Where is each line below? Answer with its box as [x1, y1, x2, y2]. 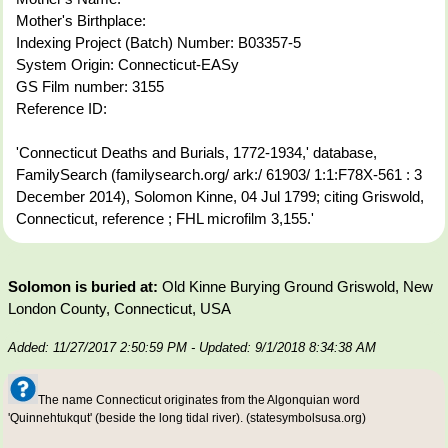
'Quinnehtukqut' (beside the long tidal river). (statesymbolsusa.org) [8, 410, 366, 425]
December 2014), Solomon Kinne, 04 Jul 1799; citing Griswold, [16, 187, 424, 205]
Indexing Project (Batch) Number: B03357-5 [16, 33, 301, 51]
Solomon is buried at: [8, 277, 162, 295]
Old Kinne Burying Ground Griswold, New [162, 277, 433, 295]
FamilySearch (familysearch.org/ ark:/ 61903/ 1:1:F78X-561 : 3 [16, 165, 422, 183]
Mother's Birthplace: [16, 11, 146, 29]
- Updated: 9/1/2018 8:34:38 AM [191, 339, 376, 355]
